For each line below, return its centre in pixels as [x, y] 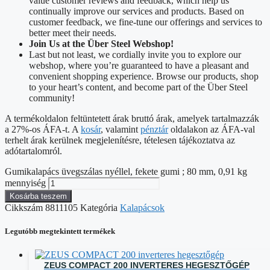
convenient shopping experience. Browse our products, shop [144, 76]
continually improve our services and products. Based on [137, 11]
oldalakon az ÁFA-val [212, 129]
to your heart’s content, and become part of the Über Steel [138, 87]
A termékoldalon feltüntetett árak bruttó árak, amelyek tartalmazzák [132, 118]
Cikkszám [25, 207]
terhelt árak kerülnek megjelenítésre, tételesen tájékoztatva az [120, 140]
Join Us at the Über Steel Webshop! [101, 43]
